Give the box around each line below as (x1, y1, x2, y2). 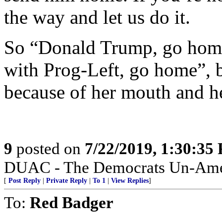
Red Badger (30, 193, 113, 212)
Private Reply (46, 177, 87, 184)
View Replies (111, 177, 149, 184)
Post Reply (8, 177, 41, 184)
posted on (12, 139, 85, 158)
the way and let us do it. (4, 6, 190, 28)
